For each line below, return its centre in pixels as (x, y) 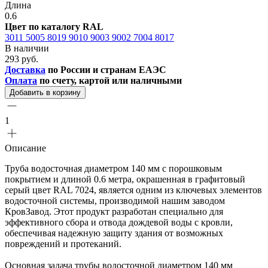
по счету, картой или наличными (109, 80)
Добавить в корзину (45, 92)
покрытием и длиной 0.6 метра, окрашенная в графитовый (125, 179)
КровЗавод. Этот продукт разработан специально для (114, 211)
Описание (25, 148)
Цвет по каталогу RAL (54, 26)
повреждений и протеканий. (63, 243)
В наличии (27, 48)
